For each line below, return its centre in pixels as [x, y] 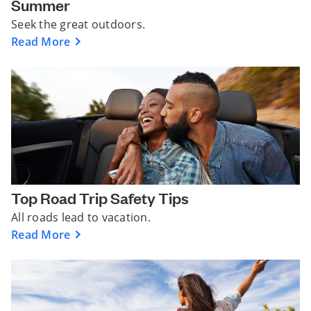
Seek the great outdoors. [78, 25]
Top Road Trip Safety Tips [100, 197]
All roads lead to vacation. [81, 217]
